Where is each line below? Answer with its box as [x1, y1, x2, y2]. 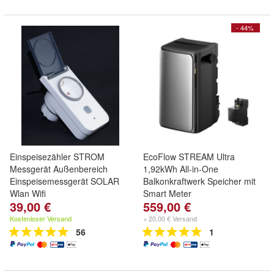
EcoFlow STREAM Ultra [143, 150, 235, 163]
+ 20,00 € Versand [143, 213, 197, 223]
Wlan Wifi [10, 187, 46, 199]
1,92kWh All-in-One [143, 163, 218, 175]
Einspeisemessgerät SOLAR [10, 175, 119, 187]
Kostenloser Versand [10, 213, 72, 223]
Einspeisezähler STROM [10, 150, 105, 163]
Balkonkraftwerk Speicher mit [143, 175, 256, 187]
